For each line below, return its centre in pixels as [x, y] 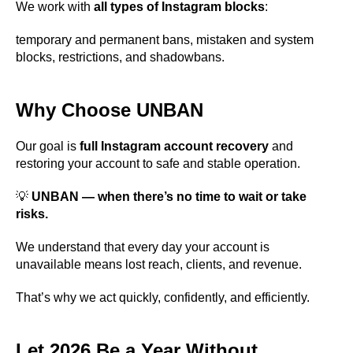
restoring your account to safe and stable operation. [158, 163]
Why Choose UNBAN [110, 110]
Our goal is [48, 146]
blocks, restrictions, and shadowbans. [120, 57]
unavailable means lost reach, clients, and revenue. [159, 264]
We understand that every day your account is [143, 247]
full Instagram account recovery [174, 146]
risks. [32, 214]
